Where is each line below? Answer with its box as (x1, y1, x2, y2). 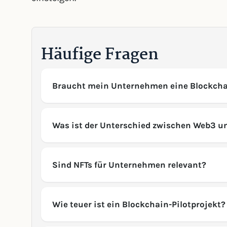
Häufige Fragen (41, 42, 159, 68)
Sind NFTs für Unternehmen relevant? (52, 160, 206, 170)
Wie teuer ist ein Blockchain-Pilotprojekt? (52, 199, 225, 210)
